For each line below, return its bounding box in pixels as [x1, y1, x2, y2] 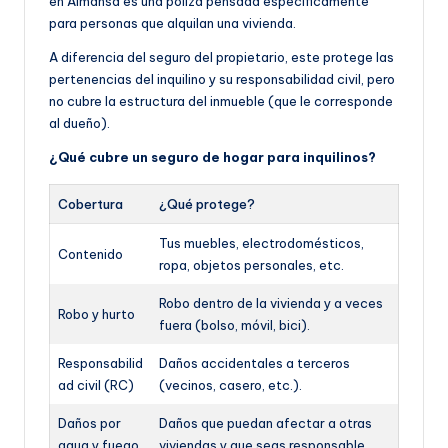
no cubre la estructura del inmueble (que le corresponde [49, 93, 393, 110]
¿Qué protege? [159, 196, 255, 213]
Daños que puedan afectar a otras [159, 415, 372, 432]
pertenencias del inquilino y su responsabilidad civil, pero [49, 71, 395, 88]
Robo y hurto [58, 306, 135, 323]
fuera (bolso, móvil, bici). [159, 317, 310, 334]
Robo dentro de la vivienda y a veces [159, 295, 383, 312]
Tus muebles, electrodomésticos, [159, 235, 364, 252]
